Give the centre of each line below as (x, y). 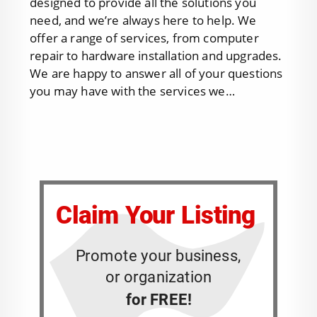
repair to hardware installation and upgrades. (156, 55)
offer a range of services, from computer (144, 38)
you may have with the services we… (132, 91)
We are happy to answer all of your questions (156, 73)
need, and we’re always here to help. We (143, 20)
